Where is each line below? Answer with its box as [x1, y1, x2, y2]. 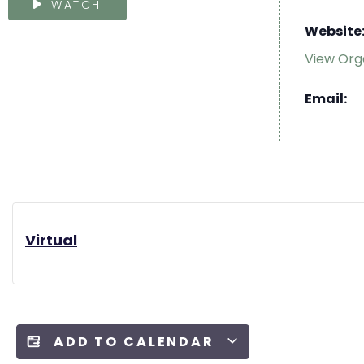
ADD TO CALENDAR [53, 331, 219, 351]
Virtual [25, 229, 77, 250]
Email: [304, 89, 347, 108]
